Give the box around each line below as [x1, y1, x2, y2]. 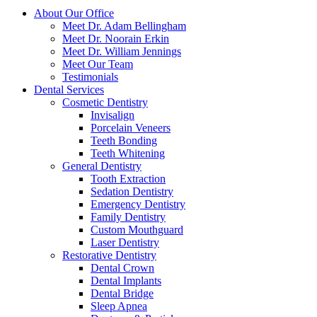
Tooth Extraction [91, 172, 166, 185]
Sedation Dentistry [91, 185, 173, 197]
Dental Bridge [91, 287, 154, 299]
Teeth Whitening [91, 146, 165, 159]
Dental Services [34, 83, 104, 96]
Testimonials [62, 70, 118, 83]
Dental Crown [91, 261, 154, 274]
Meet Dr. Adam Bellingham [62, 19, 186, 32]
